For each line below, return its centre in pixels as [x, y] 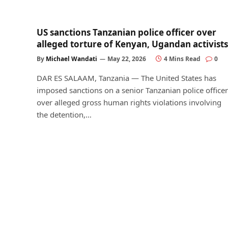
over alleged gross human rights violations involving [129, 102]
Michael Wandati [72, 59]
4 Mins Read [182, 59]
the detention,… [64, 114]
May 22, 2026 [127, 59]
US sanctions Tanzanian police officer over [126, 32]
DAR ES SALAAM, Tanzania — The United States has [126, 78]
